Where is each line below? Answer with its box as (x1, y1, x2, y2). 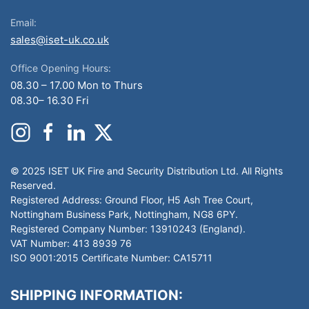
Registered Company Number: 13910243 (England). (10, 223, 246, 235)
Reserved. (10, 179, 56, 191)
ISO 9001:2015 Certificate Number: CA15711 (10, 252, 212, 263)
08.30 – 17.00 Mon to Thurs (10, 79, 143, 92)
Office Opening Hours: (10, 62, 111, 74)
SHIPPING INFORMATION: (10, 287, 183, 303)
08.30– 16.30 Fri (10, 94, 89, 107)
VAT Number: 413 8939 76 (10, 237, 132, 249)
